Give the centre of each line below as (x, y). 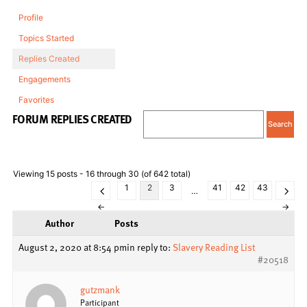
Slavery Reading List (214, 247)
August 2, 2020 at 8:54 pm (73, 247)
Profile (31, 17)
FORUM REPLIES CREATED (72, 119)
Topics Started (46, 38)
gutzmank (100, 289)
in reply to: (150, 247)
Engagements (45, 79)
